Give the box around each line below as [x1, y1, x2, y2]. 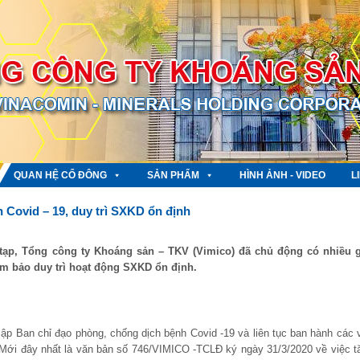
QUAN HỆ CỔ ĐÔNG [14, 170, 107, 181]
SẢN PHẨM [147, 170, 199, 181]
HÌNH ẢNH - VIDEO [239, 170, 325, 181]
